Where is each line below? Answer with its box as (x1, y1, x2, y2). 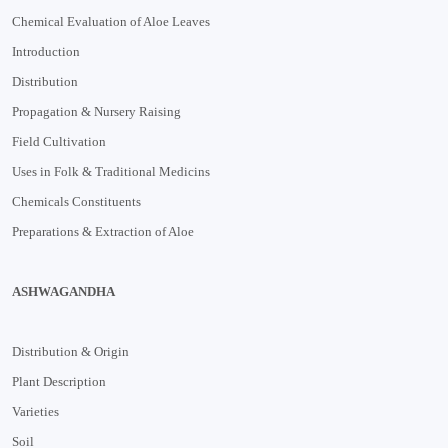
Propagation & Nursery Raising (12, 103, 181, 119)
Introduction (12, 43, 80, 59)
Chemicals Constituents (12, 193, 141, 209)
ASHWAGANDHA (12, 283, 115, 299)
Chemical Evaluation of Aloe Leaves (12, 13, 210, 29)
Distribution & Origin (12, 343, 129, 359)
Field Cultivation (12, 133, 106, 149)
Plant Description (12, 373, 106, 389)
